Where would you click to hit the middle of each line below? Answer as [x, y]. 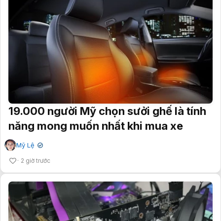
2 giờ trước [36, 160]
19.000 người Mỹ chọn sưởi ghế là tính [107, 111]
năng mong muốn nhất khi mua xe [96, 126]
